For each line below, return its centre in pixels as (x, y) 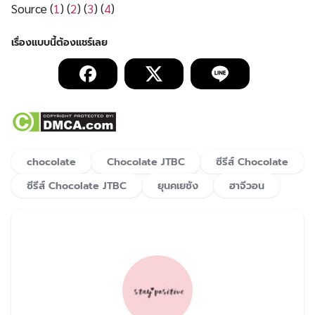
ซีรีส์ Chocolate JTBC (77, 186)
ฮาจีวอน (247, 186)
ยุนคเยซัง (178, 186)
